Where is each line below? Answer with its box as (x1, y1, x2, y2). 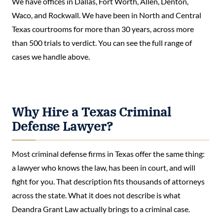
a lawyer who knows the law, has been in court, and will (12, 162, 195, 172)
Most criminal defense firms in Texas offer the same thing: (12, 148, 205, 158)
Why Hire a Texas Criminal (12, 104, 171, 120)
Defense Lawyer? (12, 118, 113, 134)
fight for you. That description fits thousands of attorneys (12, 176, 205, 186)
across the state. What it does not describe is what (12, 190, 181, 200)
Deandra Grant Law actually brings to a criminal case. (12, 204, 190, 214)
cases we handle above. (12, 52, 90, 61)
